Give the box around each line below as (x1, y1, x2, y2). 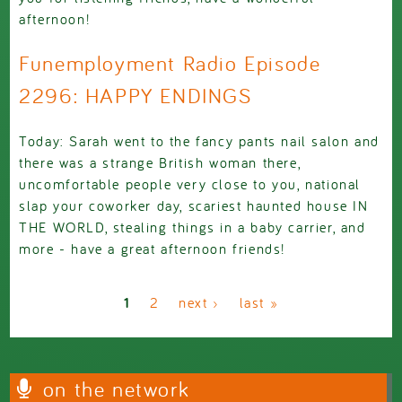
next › (179, 293, 220, 311)
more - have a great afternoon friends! (19, 239, 292, 258)
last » (239, 293, 279, 311)
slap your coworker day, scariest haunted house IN (19, 196, 369, 214)
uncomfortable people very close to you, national (19, 174, 362, 193)
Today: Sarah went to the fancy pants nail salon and (19, 131, 380, 150)
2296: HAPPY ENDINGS (19, 82, 252, 109)
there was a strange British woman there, (19, 153, 301, 171)
